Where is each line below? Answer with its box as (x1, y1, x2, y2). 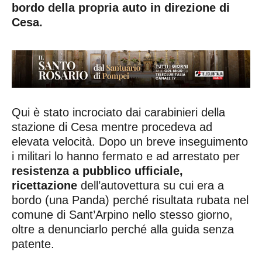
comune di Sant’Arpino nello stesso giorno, (12, 208, 233, 221)
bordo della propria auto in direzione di (12, 1, 230, 15)
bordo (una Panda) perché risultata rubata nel (12, 193, 249, 206)
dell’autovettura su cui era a (77, 178, 224, 192)
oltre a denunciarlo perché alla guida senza (12, 222, 234, 236)
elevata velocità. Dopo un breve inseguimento (12, 135, 248, 148)
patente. (12, 237, 54, 250)
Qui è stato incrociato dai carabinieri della (12, 105, 225, 119)
